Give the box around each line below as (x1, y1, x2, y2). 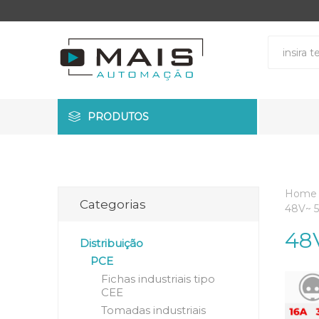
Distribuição (79, 236, 143, 250)
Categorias (79, 197, 146, 211)
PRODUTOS (87, 110, 149, 123)
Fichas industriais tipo (100, 272, 215, 286)
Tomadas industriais (100, 303, 206, 317)
